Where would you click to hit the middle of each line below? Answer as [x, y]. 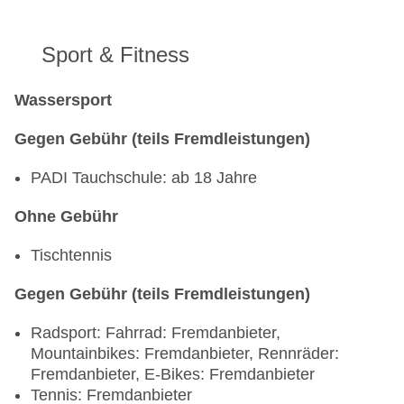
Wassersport [63, 101]
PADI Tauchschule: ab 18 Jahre [144, 178]
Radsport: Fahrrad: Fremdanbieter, [156, 333]
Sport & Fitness [115, 55]
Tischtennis [71, 256]
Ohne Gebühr [66, 217]
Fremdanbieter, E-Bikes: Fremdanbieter [173, 375]
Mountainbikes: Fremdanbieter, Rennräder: [185, 354]
